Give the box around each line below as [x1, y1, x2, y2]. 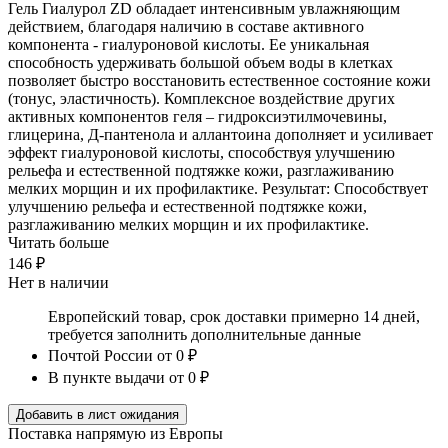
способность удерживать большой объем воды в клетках [8, 53, 393, 71]
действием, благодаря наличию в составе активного [8, 17, 364, 35]
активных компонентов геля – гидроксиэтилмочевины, [8, 107, 387, 125]
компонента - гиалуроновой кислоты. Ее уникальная [8, 35, 369, 53]
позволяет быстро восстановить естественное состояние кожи [8, 71, 431, 89]
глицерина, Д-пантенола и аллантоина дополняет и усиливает [8, 125, 433, 143]
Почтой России [48, 346, 153, 364]
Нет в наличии [8, 273, 109, 291]
